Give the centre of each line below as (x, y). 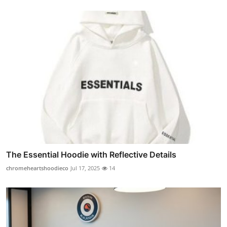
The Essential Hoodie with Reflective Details (91, 154)
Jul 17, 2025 (85, 168)
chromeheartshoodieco (37, 168)
